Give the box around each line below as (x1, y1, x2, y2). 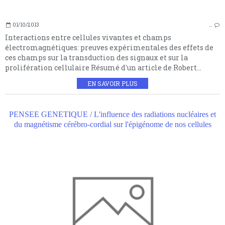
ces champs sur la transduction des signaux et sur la (5, 53, 188, 63)
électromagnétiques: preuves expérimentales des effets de (5, 43, 213, 53)
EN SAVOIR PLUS (87, 79, 138, 88)
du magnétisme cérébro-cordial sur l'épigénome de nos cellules (14, 120, 211, 129)
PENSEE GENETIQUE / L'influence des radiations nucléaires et (9, 110, 216, 119)
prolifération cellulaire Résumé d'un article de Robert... (5, 63, 201, 73)
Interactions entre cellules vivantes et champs (5, 33, 171, 43)
